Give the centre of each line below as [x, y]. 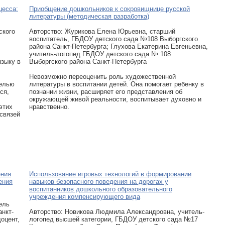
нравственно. [49, 107]
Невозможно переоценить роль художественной [102, 77]
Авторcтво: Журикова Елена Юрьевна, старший [102, 31]
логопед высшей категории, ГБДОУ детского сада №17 [114, 219]
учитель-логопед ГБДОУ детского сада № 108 [100, 54]
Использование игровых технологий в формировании [110, 174]
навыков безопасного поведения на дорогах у [99, 182]
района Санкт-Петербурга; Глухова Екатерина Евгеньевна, [119, 46]
